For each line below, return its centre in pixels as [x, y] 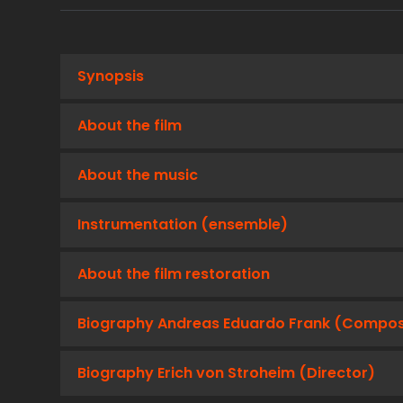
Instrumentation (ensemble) [183, 224]
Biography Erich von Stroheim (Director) [226, 373]
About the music [138, 175]
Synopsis [111, 76]
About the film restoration [174, 274]
